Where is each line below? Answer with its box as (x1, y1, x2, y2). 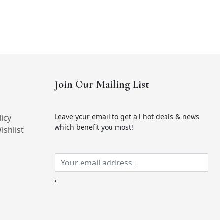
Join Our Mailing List (54, 78, 149, 91)
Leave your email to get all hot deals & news (54, 112, 199, 121)
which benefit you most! (54, 122, 133, 132)
